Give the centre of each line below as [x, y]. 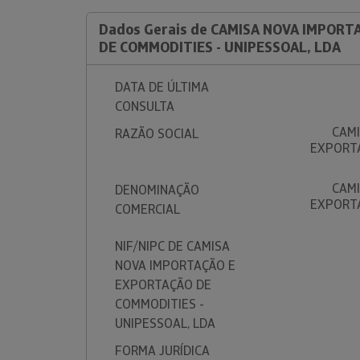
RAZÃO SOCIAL [157, 134]
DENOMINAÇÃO [157, 190]
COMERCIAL [147, 209]
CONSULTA [145, 106]
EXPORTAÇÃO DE [163, 285]
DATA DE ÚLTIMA [162, 87]
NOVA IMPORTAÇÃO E [175, 266]
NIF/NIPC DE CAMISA [172, 246]
